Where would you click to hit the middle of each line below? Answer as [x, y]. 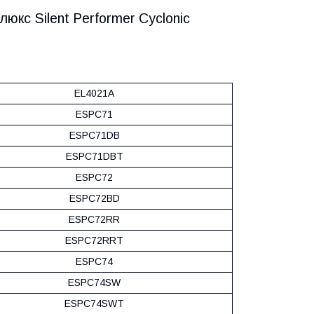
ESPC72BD [94, 198]
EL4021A [94, 93]
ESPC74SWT [94, 303]
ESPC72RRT [94, 240]
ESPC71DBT [94, 156]
